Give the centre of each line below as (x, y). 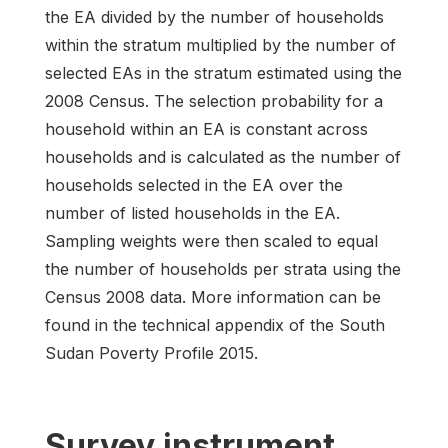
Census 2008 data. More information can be (213, 297)
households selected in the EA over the (194, 185)
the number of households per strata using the (223, 269)
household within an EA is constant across (206, 129)
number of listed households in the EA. (192, 213)
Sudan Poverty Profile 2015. (151, 353)
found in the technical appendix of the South (215, 325)
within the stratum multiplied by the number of (220, 45)
